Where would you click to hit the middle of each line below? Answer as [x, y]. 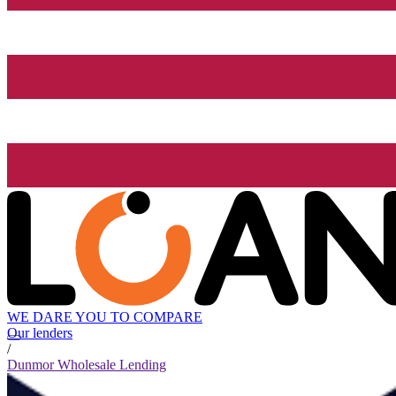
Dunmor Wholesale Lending [87, 365]
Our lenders [40, 333]
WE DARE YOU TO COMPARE [105, 317]
